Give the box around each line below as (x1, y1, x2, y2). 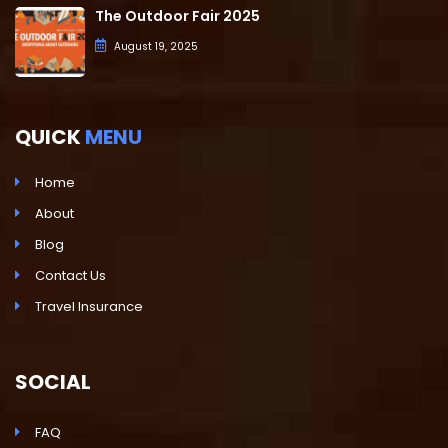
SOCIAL (15, 367, 91, 396)
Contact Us (35, 265, 106, 285)
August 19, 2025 (114, 38, 198, 54)
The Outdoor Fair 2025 (95, 5, 260, 26)
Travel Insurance (35, 296, 143, 316)
